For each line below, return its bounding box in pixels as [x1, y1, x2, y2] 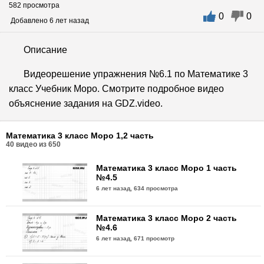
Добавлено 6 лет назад [9, 16, 89, 25]
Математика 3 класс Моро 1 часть [96, 163, 237, 173]
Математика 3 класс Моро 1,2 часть [6, 130, 154, 140]
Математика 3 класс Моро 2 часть [96, 213, 237, 223]
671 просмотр [134, 235, 175, 242]
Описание [24, 44, 67, 55]
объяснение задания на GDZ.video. [9, 98, 163, 108]
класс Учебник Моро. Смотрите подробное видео [9, 83, 224, 94]
